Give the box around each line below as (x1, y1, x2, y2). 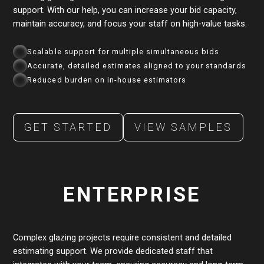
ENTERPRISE (63, 182, 201, 206)
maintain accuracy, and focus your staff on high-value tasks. (13, 18, 247, 29)
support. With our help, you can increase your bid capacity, (13, 4, 237, 15)
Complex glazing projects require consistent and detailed (13, 232, 232, 243)
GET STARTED (24, 121, 113, 134)
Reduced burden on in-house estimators (27, 75, 187, 84)
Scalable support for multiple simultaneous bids (27, 47, 220, 56)
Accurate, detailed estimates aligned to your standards (27, 61, 246, 70)
